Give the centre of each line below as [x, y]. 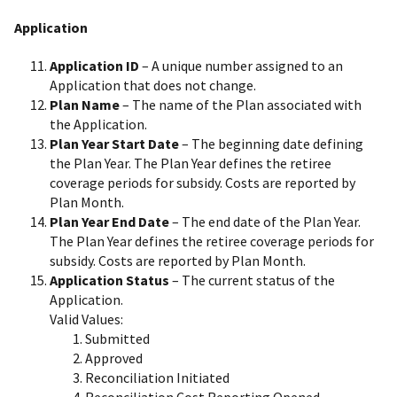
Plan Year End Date [109, 221]
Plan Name [85, 104]
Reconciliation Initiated [157, 377]
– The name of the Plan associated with [241, 104]
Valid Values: [86, 319]
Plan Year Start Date [114, 143]
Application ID [94, 65]
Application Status [109, 280]
